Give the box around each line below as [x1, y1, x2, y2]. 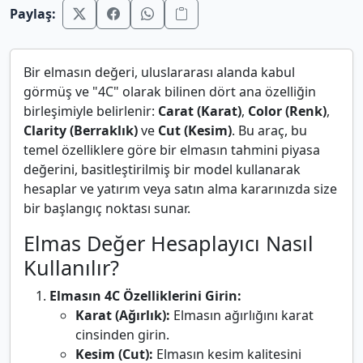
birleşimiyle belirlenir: [23, 102, 158, 121]
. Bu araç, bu [232, 122, 307, 140]
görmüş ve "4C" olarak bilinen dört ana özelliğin [23, 83, 316, 101]
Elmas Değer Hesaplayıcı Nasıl [23, 229, 314, 258]
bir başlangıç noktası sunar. [23, 199, 190, 218]
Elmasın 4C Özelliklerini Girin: [49, 287, 241, 305]
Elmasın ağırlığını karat [170, 306, 314, 325]
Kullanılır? [23, 254, 119, 282]
